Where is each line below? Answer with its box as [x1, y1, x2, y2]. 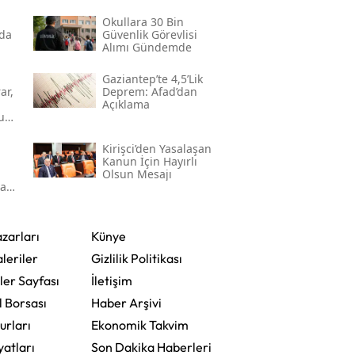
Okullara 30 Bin [101, 14, 184, 30]
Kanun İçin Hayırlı [101, 154, 197, 170]
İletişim [90, 273, 132, 289]
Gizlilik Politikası [90, 250, 182, 267]
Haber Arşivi [90, 295, 162, 311]
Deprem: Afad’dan [101, 84, 197, 100]
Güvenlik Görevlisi [101, 27, 197, 43]
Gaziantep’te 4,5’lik [101, 71, 203, 87]
